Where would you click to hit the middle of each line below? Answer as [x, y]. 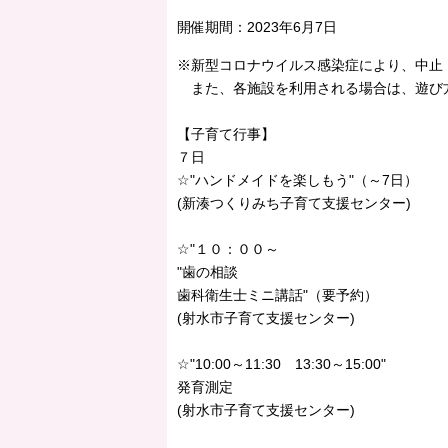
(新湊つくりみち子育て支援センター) [294, 202]
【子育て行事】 [226, 133]
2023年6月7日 [292, 26]
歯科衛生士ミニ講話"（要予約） [277, 294]
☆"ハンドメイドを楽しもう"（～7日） [297, 179]
